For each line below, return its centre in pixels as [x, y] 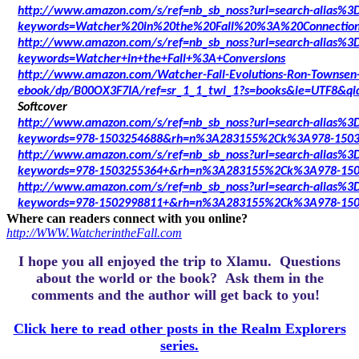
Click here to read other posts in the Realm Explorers [179, 329]
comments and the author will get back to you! [179, 295]
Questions [310, 262]
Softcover [43, 108]
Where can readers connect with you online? [129, 219]
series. [179, 346]
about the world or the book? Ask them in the [179, 278]
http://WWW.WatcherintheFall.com [94, 233]
